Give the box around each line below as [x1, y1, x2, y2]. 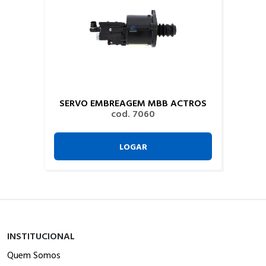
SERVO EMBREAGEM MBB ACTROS [59, 95, 207, 110]
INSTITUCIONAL [7, 228, 75, 243]
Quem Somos [7, 247, 61, 262]
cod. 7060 [111, 106, 155, 121]
